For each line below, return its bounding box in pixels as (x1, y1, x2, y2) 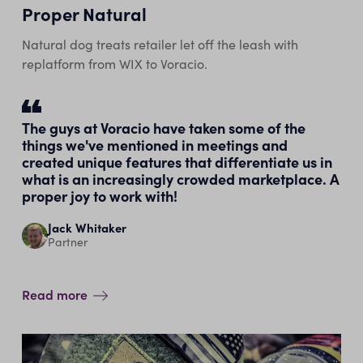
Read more (21, 285, 88, 304)
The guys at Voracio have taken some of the (21, 117, 305, 139)
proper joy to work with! (21, 186, 177, 207)
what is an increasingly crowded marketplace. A (21, 169, 340, 190)
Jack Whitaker (47, 219, 126, 237)
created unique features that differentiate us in (21, 152, 332, 173)
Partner (47, 234, 88, 250)
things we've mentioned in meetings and (21, 135, 288, 156)
